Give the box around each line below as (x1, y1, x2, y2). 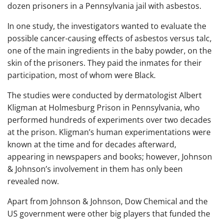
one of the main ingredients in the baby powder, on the (7, 45, 212, 56)
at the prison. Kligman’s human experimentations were (7, 126, 211, 137)
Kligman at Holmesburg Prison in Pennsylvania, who (7, 102, 200, 113)
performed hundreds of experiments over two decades (7, 114, 211, 125)
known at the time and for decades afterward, (7, 138, 176, 150)
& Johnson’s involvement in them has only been (7, 163, 183, 174)
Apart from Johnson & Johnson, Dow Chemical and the (7, 195, 208, 207)
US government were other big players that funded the (7, 208, 210, 219)
